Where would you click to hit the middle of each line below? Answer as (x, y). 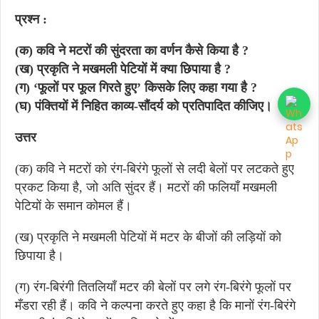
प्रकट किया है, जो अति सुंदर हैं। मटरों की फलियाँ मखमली (146, 187)
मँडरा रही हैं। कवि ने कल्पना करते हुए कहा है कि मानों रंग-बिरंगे (155, 305)
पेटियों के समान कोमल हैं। (73, 206)
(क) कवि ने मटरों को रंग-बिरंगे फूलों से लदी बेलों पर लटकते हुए (155, 169)
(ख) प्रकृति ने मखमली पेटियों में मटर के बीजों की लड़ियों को (148, 237)
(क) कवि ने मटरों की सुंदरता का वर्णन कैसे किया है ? (132, 51)
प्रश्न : (31, 19)
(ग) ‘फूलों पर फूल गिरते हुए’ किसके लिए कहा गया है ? (136, 88)
